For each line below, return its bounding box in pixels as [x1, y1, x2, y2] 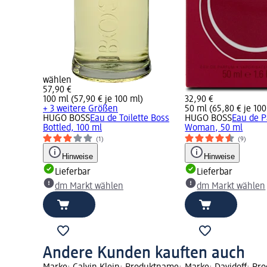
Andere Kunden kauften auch [43, 245, 245, 262]
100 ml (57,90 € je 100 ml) [43, 95, 143, 105]
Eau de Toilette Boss [90, 114, 169, 124]
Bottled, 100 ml [43, 123, 102, 133]
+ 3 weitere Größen [43, 104, 118, 114]
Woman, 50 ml [185, 123, 243, 133]
